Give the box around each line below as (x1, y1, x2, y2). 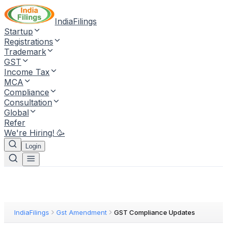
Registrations (4, 36, 53, 47)
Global (4, 107, 29, 118)
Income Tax (4, 67, 50, 77)
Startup (4, 26, 33, 36)
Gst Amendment (56, 208, 107, 216)
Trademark (4, 47, 46, 57)
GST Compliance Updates (114, 208, 195, 216)
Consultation (4, 97, 52, 107)
